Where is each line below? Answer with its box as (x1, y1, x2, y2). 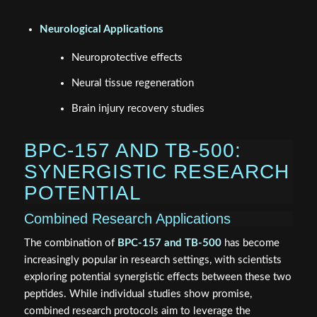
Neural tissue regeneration (71, 77, 194, 88)
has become (221, 238, 279, 249)
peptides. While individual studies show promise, (23, 289, 252, 300)
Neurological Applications (39, 23, 163, 35)
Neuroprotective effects (71, 52, 183, 63)
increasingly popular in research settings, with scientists (23, 255, 282, 266)
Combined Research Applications (23, 210, 231, 226)
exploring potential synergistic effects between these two (23, 272, 292, 283)
